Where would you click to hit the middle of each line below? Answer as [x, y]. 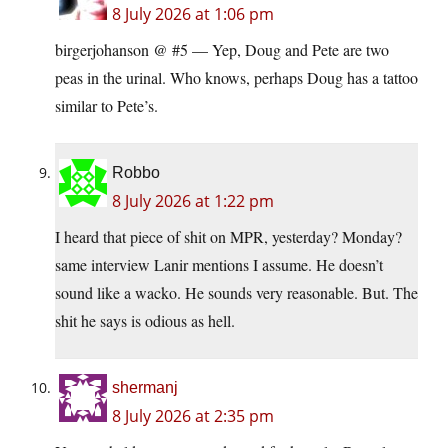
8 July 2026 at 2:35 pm [193, 416]
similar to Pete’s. [106, 106]
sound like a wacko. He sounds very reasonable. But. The [236, 293]
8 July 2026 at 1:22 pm [193, 201]
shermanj [145, 388]
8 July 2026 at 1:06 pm [193, 14]
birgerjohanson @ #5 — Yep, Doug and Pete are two [222, 50]
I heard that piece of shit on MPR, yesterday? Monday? [228, 237]
